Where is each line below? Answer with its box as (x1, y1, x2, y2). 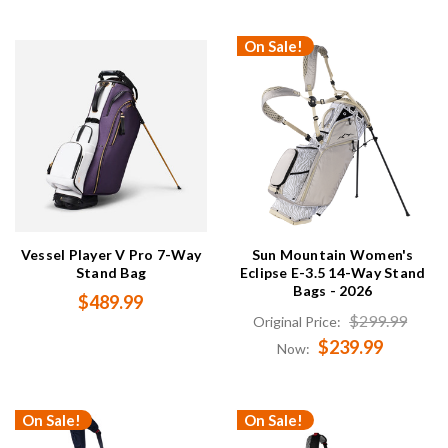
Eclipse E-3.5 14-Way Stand (239, 264, 426, 282)
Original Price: (253, 313, 345, 331)
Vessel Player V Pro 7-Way (20, 246, 201, 264)
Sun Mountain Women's (251, 246, 414, 264)
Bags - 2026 (293, 282, 372, 300)
